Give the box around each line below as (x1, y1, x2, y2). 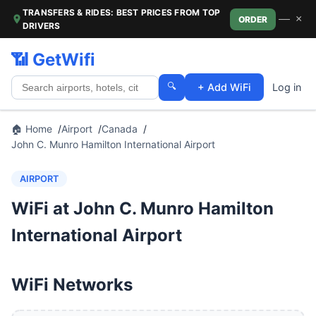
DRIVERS (23, 20, 61, 31)
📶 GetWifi (11, 49, 95, 70)
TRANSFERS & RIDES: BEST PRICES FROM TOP (23, 7, 221, 18)
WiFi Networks (11, 274, 133, 295)
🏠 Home (11, 123, 52, 135)
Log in (272, 81, 301, 93)
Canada (102, 123, 138, 135)
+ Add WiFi (197, 81, 251, 93)
